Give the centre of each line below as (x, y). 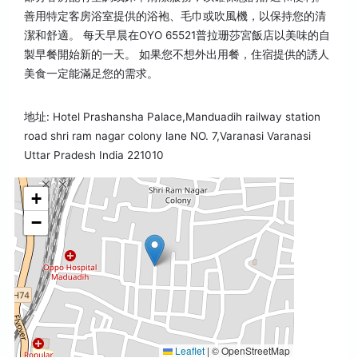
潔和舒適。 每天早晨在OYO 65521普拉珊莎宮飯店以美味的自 (177, 36)
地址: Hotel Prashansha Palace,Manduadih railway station (172, 117)
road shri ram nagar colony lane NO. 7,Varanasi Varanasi (167, 136)
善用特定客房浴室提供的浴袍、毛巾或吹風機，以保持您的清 (175, 16)
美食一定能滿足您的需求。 (91, 74)
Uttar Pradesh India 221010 (94, 155)
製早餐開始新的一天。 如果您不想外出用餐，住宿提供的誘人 (177, 55)
